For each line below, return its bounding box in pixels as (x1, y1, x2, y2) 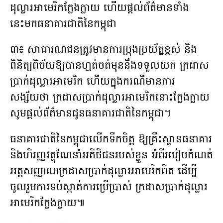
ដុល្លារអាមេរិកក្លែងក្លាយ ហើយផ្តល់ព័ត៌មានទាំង (10, 1, 189, 16)
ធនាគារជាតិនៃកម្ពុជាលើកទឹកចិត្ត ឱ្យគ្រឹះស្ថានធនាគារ (10, 132, 212, 148)
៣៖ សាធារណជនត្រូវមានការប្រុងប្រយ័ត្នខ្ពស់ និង (10, 43, 197, 58)
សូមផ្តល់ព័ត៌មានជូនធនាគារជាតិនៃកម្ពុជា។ (10, 107, 171, 122)
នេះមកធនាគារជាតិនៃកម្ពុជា (10, 17, 116, 32)
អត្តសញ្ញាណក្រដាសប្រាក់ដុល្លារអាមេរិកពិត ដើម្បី (10, 164, 197, 180)
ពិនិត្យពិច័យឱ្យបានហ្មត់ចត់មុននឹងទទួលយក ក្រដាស (10, 59, 209, 74)
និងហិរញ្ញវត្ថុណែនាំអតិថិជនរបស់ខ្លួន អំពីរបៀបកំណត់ (10, 148, 213, 164)
